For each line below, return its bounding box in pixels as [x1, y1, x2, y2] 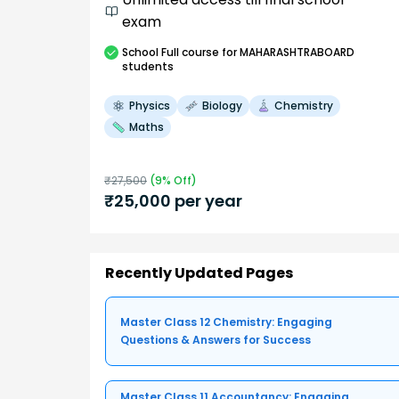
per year [171, 189, 242, 212]
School [122, 44, 159, 60]
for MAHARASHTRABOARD [219, 44, 354, 60]
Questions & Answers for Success [120, 332, 311, 348]
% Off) [162, 172, 197, 188]
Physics [129, 97, 170, 113]
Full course [161, 44, 219, 60]
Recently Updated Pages [105, 263, 293, 284]
